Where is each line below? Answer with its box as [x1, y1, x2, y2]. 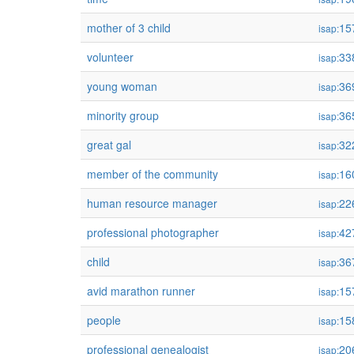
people [87, 312, 121, 328]
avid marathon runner [87, 283, 195, 299]
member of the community [87, 166, 218, 182]
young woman [87, 78, 157, 94]
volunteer [87, 49, 134, 65]
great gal [87, 137, 131, 153]
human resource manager [87, 195, 217, 211]
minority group [87, 107, 159, 123]
